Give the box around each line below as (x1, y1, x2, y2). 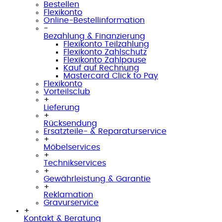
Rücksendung (44, 119, 97, 127)
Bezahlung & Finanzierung (44, 32, 145, 40)
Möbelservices (44, 143, 100, 151)
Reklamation (44, 191, 93, 199)
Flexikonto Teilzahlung (63, 40, 149, 48)
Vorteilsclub (44, 88, 90, 96)
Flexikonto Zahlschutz (63, 48, 147, 56)
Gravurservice (44, 199, 99, 207)
